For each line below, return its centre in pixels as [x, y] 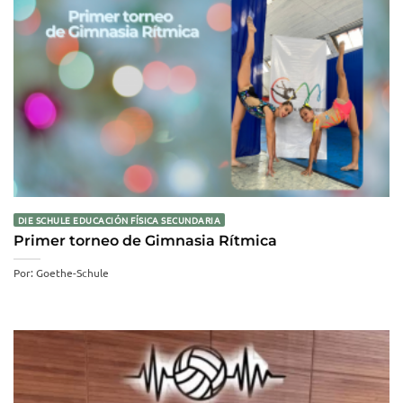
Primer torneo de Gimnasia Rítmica [145, 240]
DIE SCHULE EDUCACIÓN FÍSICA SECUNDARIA [120, 219]
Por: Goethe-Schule [61, 273]
